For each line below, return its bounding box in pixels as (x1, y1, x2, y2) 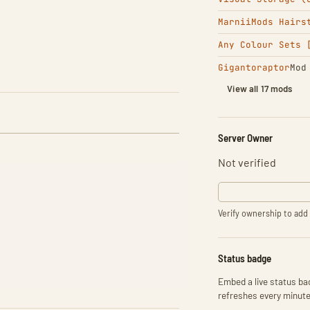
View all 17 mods (227, 83, 293, 94)
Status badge (218, 252, 272, 264)
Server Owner (218, 131, 273, 144)
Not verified (218, 156, 277, 169)
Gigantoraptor (218, 62, 291, 73)
